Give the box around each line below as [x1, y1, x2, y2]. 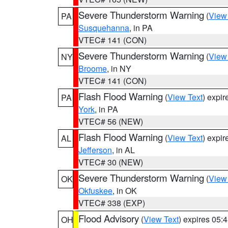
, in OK [112, 185, 137, 196]
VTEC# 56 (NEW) [78, 116, 143, 127]
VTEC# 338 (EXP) [78, 197, 145, 209]
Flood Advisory [78, 212, 139, 225]
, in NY [107, 63, 131, 74]
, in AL [112, 144, 135, 156]
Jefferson [78, 144, 112, 156]
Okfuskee [78, 185, 112, 196]
